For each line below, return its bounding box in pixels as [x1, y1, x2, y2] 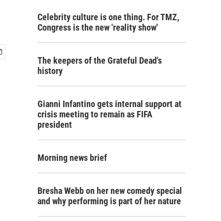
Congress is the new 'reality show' [37, 22, 158, 33]
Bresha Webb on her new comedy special [37, 185, 182, 196]
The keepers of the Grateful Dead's [37, 55, 162, 66]
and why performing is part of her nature [37, 196, 181, 206]
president [37, 119, 72, 130]
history [37, 66, 63, 76]
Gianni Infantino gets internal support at [37, 99, 182, 109]
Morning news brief [37, 152, 107, 163]
